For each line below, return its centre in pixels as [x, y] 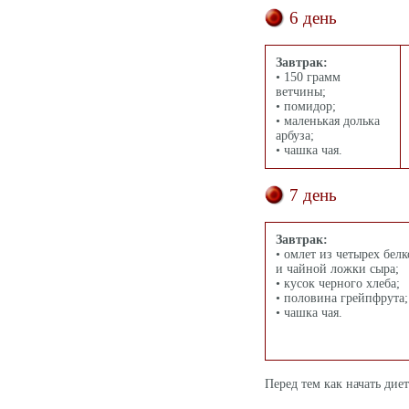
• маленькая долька [328, 121]
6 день [313, 18]
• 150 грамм [308, 77]
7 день [313, 195]
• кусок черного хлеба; [338, 283]
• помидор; [306, 106]
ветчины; [301, 92]
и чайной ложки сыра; [337, 269]
